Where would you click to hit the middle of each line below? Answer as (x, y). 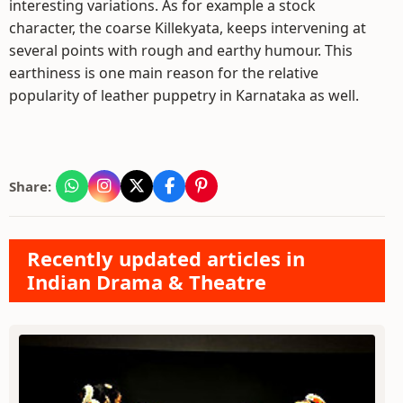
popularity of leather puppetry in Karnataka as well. (184, 95)
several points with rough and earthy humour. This (181, 50)
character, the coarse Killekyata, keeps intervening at (188, 28)
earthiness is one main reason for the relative (164, 73)
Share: (30, 186)
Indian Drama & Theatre (147, 282)
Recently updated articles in (166, 258)
